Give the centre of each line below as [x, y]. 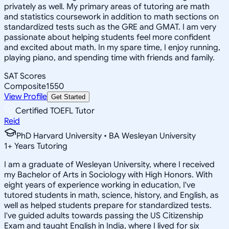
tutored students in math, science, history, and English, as [111, 195]
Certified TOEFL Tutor [55, 111]
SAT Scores [25, 76]
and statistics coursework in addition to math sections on [111, 17]
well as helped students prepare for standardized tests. [108, 205]
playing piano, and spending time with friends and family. [109, 58]
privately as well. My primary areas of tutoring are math [107, 6]
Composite [25, 86]
